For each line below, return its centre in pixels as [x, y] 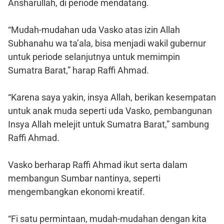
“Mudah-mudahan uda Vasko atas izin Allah [94, 29]
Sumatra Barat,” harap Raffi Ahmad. [78, 70]
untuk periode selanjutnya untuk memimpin [94, 56]
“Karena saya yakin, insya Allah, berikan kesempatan [112, 97]
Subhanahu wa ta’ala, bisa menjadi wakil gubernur [107, 43]
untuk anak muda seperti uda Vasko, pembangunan [110, 110]
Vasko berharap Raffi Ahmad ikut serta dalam [98, 164]
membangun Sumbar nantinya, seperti [84, 178]
